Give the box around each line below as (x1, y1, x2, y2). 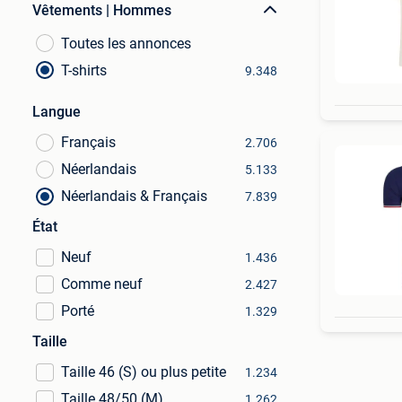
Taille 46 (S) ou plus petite (61, 363, 226, 380)
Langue (32, 103, 81, 120)
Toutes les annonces (61, 35, 191, 52)
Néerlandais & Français (61, 188, 207, 205)
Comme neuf (61, 275, 143, 293)
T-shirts (61, 62, 107, 79)
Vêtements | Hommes (32, 2, 171, 19)
